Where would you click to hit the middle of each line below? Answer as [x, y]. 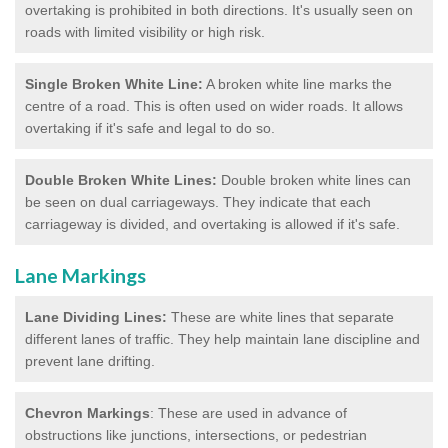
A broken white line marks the [297, 83]
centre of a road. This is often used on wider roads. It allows [214, 105]
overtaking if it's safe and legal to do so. [150, 127]
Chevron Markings [87, 412]
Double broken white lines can [314, 179]
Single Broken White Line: [114, 83]
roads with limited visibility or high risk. [145, 31]
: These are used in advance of [248, 412]
